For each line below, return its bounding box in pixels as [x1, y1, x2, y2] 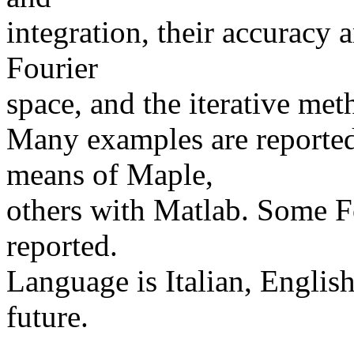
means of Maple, [6, 157, 213, 192]
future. [6, 299, 88, 334]
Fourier [6, 51, 98, 85]
